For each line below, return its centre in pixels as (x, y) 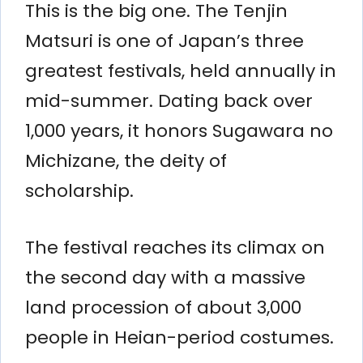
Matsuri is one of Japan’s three (164, 41)
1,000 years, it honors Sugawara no (179, 130)
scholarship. (79, 190)
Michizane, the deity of (126, 160)
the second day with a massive (165, 277)
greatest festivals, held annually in (181, 70)
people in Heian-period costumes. (179, 337)
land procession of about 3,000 (163, 307)
